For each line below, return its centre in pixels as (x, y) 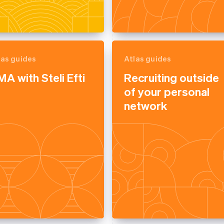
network (145, 105)
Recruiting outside (171, 77)
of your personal (167, 91)
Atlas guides (148, 58)
